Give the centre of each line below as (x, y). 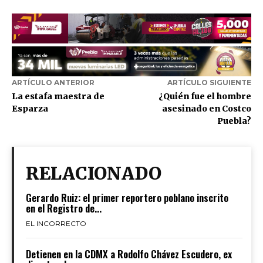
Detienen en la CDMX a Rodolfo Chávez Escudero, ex (129, 254)
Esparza (30, 109)
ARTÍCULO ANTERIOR (53, 83)
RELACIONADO (94, 173)
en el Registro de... (64, 208)
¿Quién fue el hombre (205, 97)
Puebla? (234, 121)
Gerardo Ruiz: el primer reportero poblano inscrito (127, 198)
